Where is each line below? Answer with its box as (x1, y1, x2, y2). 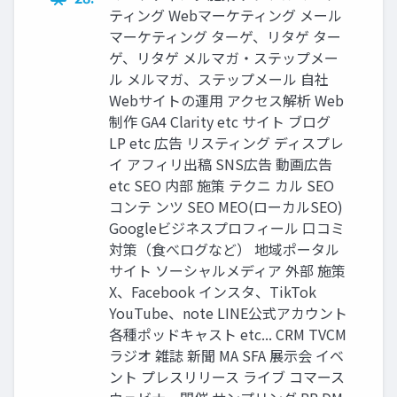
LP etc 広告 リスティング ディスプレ (109, 131, 344, 153)
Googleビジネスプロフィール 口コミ (109, 216, 345, 238)
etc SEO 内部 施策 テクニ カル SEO (109, 174, 334, 196)
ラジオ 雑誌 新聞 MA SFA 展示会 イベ (109, 344, 344, 366)
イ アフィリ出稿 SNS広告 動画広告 (109, 152, 332, 175)
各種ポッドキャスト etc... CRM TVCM (109, 323, 346, 345)
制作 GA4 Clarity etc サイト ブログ (109, 110, 331, 132)
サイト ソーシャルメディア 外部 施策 (109, 259, 346, 281)
